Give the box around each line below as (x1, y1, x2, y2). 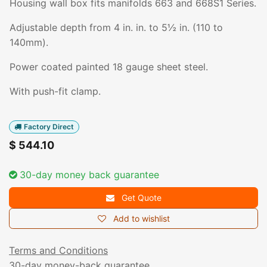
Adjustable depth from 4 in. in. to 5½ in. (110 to (10, 21, 223, 33)
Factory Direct (23, 122, 74, 131)
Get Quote (119, 193, 162, 203)
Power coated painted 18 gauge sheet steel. (10, 61, 208, 73)
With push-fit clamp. (10, 85, 101, 97)
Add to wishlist (113, 213, 170, 224)
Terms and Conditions (9, 244, 108, 257)
